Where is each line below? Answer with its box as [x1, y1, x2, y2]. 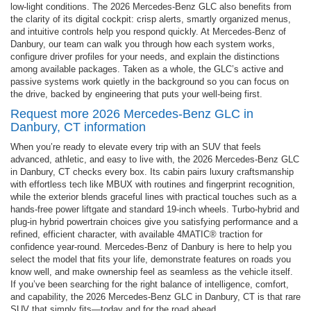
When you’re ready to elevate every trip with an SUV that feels [10, 141, 261, 152]
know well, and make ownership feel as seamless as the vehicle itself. [10, 266, 293, 277]
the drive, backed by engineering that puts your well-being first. [10, 88, 262, 99]
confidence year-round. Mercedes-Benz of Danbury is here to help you [10, 241, 292, 252]
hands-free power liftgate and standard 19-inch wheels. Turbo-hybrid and [10, 203, 299, 215]
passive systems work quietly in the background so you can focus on [10, 76, 289, 87]
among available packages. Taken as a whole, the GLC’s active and [10, 63, 283, 74]
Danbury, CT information [10, 119, 146, 134]
